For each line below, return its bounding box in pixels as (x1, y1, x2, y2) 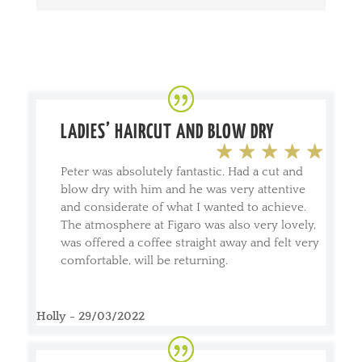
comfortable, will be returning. (60, 253, 228, 267)
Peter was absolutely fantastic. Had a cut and (60, 164, 303, 179)
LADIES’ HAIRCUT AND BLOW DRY (60, 122, 275, 142)
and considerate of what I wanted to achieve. (60, 200, 306, 214)
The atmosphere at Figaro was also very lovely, (60, 217, 316, 232)
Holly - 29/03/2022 (36, 309, 145, 323)
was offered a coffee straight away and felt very (60, 235, 319, 250)
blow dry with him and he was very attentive (60, 182, 305, 196)
